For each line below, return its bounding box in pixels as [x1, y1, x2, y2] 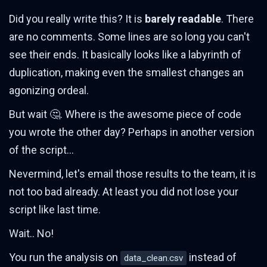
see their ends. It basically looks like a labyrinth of [9, 48, 241, 61]
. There [221, 13, 254, 26]
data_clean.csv [124, 253, 183, 264]
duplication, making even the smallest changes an [9, 66, 244, 79]
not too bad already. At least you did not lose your [9, 185, 238, 198]
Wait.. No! [9, 227, 54, 240]
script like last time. [9, 203, 101, 216]
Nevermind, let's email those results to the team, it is [9, 167, 256, 181]
